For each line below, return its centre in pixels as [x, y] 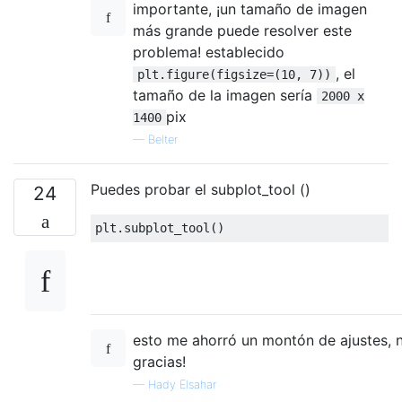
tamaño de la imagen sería [225, 96]
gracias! [159, 362]
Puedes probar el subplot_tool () [201, 190]
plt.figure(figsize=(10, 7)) [234, 75]
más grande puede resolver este [242, 31]
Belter [163, 140]
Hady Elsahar [182, 385]
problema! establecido [209, 52]
